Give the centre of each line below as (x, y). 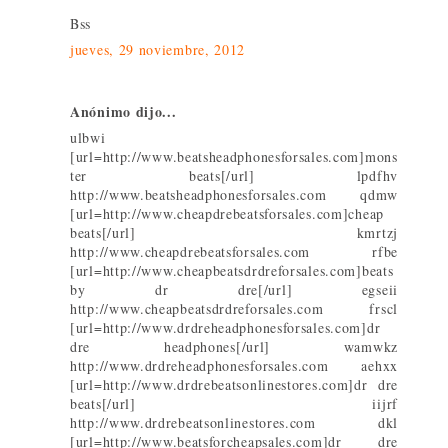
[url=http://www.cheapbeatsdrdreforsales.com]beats (232, 271)
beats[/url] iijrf (234, 404)
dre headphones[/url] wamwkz (234, 347)
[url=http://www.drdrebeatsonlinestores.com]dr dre (234, 385)
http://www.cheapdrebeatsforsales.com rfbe (234, 252)
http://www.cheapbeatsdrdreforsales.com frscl (234, 309)
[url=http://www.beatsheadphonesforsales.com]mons (234, 157)
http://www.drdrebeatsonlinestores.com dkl (234, 423)
